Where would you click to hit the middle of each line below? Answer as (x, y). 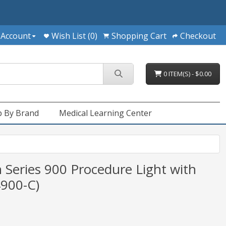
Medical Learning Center (105, 113)
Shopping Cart (139, 36)
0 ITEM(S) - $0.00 (187, 74)
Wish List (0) (74, 36)
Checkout (198, 36)
